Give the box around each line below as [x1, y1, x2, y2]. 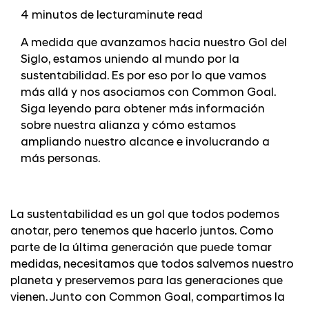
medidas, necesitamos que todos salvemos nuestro [10, 258, 294, 270]
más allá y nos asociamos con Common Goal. [21, 87, 276, 99]
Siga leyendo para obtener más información [21, 103, 265, 115]
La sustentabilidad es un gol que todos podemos [10, 208, 279, 221]
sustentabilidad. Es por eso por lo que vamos [21, 70, 266, 82]
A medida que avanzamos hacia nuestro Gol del [21, 37, 287, 49]
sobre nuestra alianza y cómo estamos [21, 120, 236, 132]
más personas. [21, 153, 101, 165]
